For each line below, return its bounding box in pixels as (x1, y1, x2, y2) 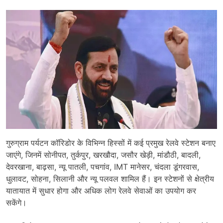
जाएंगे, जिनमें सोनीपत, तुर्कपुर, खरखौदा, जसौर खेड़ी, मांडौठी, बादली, (6, 149, 201, 160)
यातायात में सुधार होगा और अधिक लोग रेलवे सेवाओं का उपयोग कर (6, 185, 196, 196)
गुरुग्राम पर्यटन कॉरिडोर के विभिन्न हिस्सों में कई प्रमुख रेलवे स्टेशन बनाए (6, 137, 216, 148)
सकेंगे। (6, 197, 27, 208)
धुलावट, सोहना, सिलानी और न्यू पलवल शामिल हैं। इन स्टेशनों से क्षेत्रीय (6, 173, 214, 184)
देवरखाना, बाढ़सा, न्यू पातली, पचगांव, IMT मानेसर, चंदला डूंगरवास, (6, 161, 199, 172)
